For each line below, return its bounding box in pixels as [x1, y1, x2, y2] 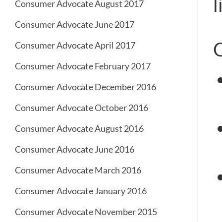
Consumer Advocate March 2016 [15, 165, 141, 176]
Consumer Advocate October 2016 [15, 102, 148, 113]
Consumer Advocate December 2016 [15, 81, 156, 93]
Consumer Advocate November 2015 [15, 206, 157, 218]
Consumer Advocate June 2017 [15, 19, 134, 30]
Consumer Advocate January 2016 [15, 185, 147, 197]
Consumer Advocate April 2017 [15, 40, 135, 51]
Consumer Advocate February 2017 [15, 60, 151, 72]
